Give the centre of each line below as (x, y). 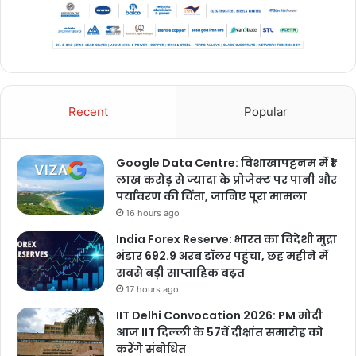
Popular (266, 111)
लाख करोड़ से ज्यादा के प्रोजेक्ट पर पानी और (226, 179)
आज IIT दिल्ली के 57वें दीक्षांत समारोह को (220, 332)
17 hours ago (152, 289)
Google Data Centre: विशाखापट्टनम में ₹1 (225, 163)
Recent (88, 111)
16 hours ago (153, 213)
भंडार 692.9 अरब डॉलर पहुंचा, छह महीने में (222, 255)
